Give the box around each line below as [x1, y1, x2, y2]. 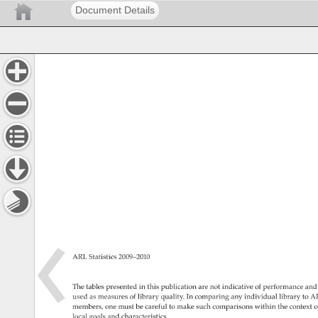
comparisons [212, 303, 258, 312]
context [288, 303, 317, 312]
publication [160, 283, 199, 292]
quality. [160, 292, 186, 302]
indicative [221, 283, 256, 292]
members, [71, 303, 109, 312]
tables [85, 283, 109, 292]
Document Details [75, 4, 155, 16]
